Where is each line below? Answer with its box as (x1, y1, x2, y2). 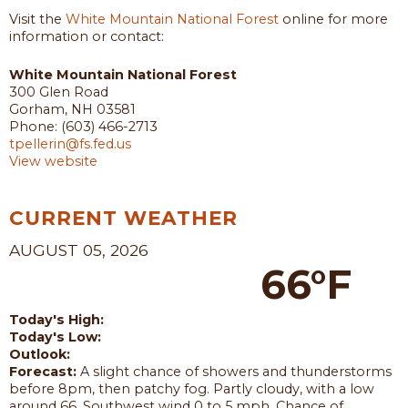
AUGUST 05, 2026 (9, 240, 148, 260)
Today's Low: (9, 328, 101, 345)
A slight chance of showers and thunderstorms (80, 362, 392, 380)
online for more (279, 10, 388, 27)
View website (9, 152, 97, 169)
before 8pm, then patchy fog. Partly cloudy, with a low (9, 380, 374, 397)
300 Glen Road (9, 83, 108, 100)
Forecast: (9, 362, 76, 380)
